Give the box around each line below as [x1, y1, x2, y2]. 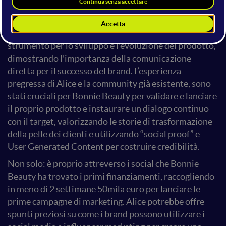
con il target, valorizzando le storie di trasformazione [8, 116, 212, 127]
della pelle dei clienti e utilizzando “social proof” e [8, 129, 200, 139]
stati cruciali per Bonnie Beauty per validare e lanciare [8, 91, 217, 101]
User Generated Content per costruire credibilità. [8, 141, 200, 152]
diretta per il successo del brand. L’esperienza [8, 66, 181, 76]
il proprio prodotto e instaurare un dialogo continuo [8, 103, 209, 114]
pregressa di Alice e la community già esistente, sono [8, 78, 211, 89]
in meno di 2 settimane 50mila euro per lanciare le [8, 184, 200, 194]
